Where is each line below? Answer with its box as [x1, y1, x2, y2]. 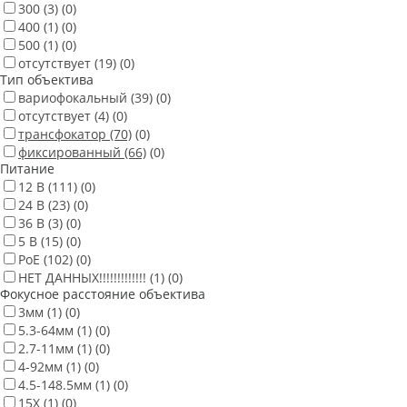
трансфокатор [18, 125, 106, 144]
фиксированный [18, 144, 121, 162]
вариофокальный [18, 89, 127, 107]
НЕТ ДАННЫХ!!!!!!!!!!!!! [18, 269, 146, 287]
